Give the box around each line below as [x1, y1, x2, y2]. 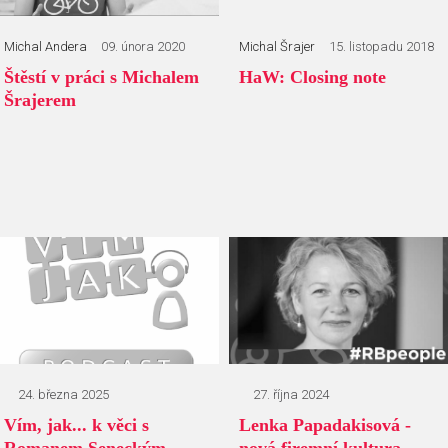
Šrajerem [3, 90, 76, 111]
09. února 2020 [100, 39, 185, 55]
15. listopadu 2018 [329, 39, 434, 55]
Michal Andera [3, 39, 87, 55]
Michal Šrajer [239, 39, 315, 55]
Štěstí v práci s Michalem [3, 67, 199, 88]
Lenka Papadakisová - [239, 415, 411, 436]
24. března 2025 [17, 387, 109, 403]
